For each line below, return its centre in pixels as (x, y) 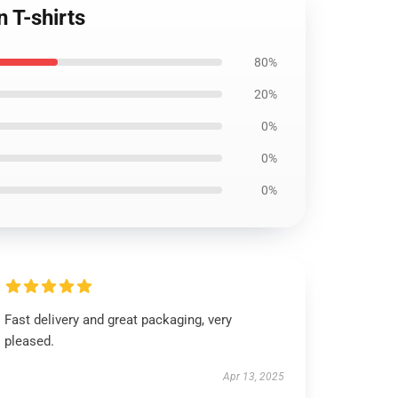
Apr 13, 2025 (253, 377)
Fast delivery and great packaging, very (119, 320)
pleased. (30, 341)
